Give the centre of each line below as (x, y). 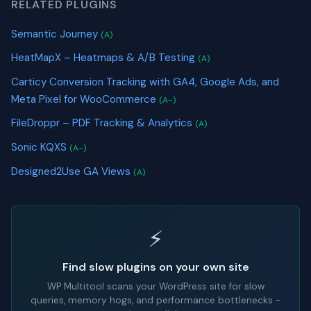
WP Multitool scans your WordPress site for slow (155, 287)
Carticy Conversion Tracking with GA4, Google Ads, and (145, 82)
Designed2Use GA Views (72, 171)
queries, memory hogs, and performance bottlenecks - (155, 301)
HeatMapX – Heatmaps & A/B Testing (104, 58)
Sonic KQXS (40, 148)
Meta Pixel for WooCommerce (85, 99)
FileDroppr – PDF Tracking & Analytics (103, 123)
